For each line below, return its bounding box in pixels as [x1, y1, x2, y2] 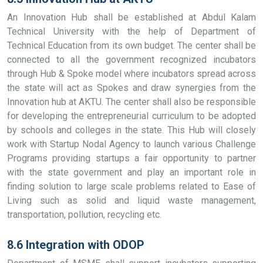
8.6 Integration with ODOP [7, 238, 144, 252]
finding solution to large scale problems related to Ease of [7, 181, 256, 192]
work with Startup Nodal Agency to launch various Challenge [7, 139, 256, 150]
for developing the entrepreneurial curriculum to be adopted [7, 110, 256, 122]
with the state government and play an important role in [7, 167, 256, 178]
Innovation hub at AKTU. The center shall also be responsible [7, 96, 256, 107]
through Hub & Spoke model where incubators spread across [7, 68, 256, 79]
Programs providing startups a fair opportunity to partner [7, 153, 256, 164]
